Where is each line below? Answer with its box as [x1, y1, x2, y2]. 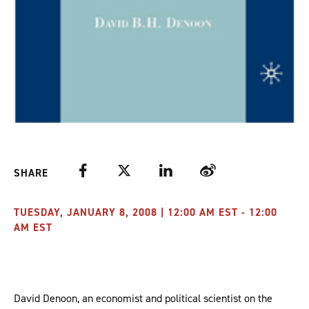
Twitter [117, 163, 150, 178]
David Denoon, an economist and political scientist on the [14, 291, 272, 306]
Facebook [75, 163, 119, 178]
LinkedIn [158, 163, 197, 178]
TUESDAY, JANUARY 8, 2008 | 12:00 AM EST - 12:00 [14, 206, 277, 220]
